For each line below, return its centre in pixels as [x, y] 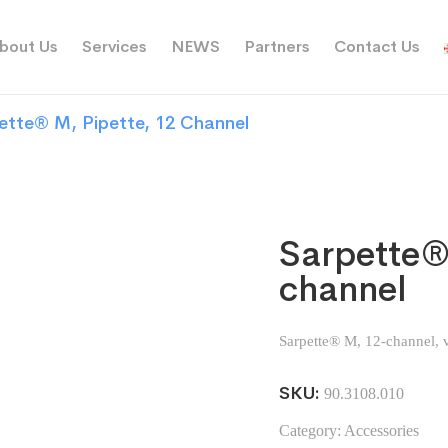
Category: [311, 430]
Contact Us [377, 46]
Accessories [381, 430]
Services [114, 46]
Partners [277, 46]
